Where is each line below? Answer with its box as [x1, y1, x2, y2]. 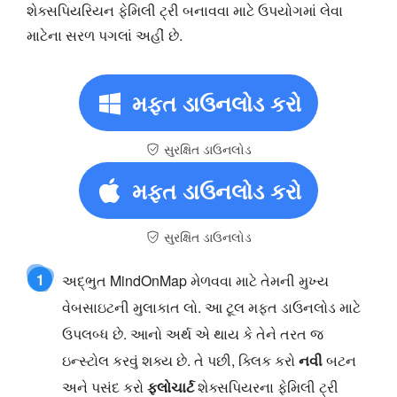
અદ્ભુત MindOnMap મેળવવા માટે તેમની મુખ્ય [62, 269, 329, 291]
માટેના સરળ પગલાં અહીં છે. [27, 24, 183, 45]
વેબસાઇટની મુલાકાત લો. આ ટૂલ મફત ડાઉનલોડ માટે [62, 296, 361, 317]
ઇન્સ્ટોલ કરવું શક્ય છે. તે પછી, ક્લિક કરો [62, 349, 299, 370]
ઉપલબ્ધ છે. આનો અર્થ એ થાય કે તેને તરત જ [62, 323, 323, 344]
